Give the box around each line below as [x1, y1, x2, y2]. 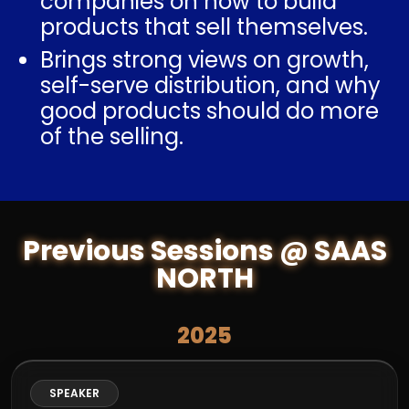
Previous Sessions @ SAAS [22, 232, 387, 270]
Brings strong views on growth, [40, 45, 369, 75]
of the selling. [40, 121, 184, 152]
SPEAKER [49, 385, 100, 401]
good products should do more [40, 96, 379, 126]
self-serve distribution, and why [40, 70, 381, 100]
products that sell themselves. [40, 12, 368, 42]
